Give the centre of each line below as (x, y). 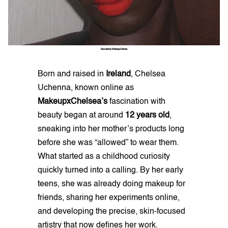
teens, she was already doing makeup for (111, 184)
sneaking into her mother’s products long (111, 130)
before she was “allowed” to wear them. (108, 143)
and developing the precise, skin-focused (111, 212)
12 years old (147, 116)
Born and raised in (72, 75)
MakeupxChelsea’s (73, 102)
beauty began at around (81, 116)
